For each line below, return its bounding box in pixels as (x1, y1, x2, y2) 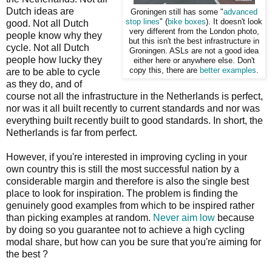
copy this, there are (129, 66, 200, 75)
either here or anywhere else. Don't (133, 56, 255, 65)
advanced (223, 7, 257, 16)
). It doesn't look (206, 17, 262, 26)
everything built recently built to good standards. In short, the (6, 115, 263, 126)
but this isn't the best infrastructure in (129, 36, 259, 46)
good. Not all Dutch (6, 18, 89, 29)
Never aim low (153, 212, 215, 223)
